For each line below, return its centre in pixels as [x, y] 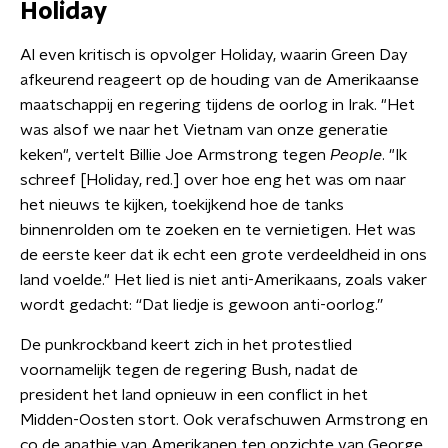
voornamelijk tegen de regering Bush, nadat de [189, 370]
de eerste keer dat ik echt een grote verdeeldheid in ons [223, 255]
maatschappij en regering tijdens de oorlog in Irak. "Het [217, 105]
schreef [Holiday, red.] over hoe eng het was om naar [213, 180]
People [356, 155]
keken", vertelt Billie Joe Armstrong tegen [175, 155]
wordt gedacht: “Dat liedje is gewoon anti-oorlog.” [201, 305]
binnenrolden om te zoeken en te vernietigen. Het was [218, 230]
